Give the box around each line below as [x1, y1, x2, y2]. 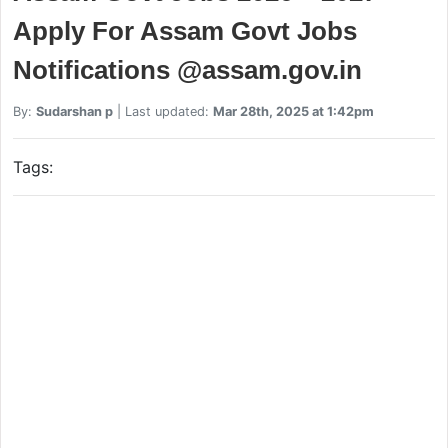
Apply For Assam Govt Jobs [12, 15, 357, 46]
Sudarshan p [35, 103, 113, 119]
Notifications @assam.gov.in [12, 54, 362, 85]
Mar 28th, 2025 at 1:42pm [212, 103, 374, 119]
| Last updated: [112, 103, 213, 119]
